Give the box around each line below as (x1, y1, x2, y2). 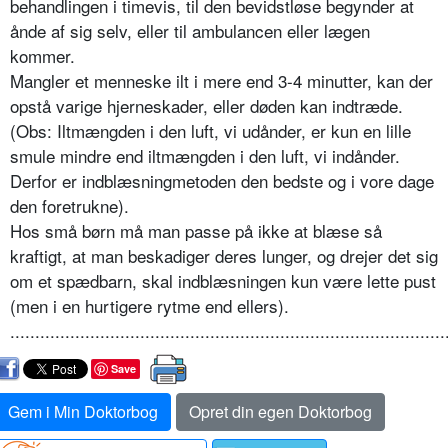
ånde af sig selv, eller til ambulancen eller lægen (10, 18, 370, 44)
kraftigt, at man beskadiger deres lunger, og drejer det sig (10, 243, 438, 269)
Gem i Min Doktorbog (8, 399, 158, 423)
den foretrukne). (10, 193, 129, 219)
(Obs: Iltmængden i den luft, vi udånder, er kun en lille (10, 118, 411, 144)
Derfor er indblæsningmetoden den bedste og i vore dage (10, 168, 434, 194)
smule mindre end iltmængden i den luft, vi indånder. (10, 143, 400, 169)
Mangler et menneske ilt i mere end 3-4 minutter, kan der (10, 68, 433, 94)
